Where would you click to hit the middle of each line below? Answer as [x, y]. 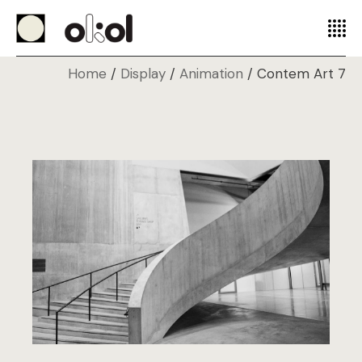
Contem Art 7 [301, 74]
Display [143, 74]
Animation [211, 74]
